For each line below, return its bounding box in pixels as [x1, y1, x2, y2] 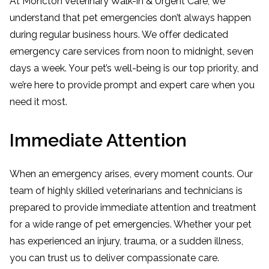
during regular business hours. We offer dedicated [10, 29, 228, 40]
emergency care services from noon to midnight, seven [10, 46, 253, 57]
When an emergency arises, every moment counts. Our [10, 168, 253, 180]
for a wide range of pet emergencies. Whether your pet [10, 219, 252, 230]
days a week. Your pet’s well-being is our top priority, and [10, 62, 258, 74]
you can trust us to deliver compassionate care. [10, 252, 219, 264]
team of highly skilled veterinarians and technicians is [10, 185, 243, 196]
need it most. [10, 96, 67, 107]
